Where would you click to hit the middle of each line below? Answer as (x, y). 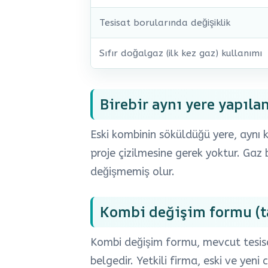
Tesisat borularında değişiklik (165, 23)
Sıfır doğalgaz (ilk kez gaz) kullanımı (181, 54)
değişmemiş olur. (133, 172)
